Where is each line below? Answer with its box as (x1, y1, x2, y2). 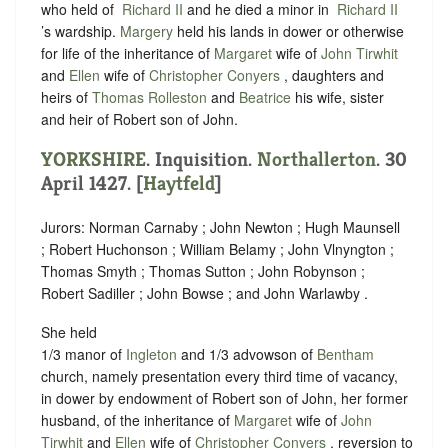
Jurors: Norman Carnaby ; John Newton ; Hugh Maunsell (41, 216, 400, 237)
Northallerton (257, 146, 376, 172)
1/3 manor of (41, 344, 126, 365)
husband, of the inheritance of (41, 410, 234, 431)
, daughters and (280, 65, 384, 86)
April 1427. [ (41, 170, 143, 196)
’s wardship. (41, 21, 120, 42)
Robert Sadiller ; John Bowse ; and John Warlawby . (41, 282, 368, 303)
